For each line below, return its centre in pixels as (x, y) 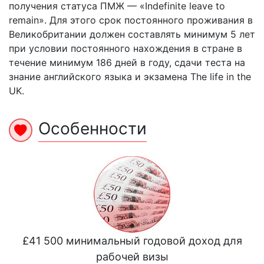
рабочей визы (132, 257)
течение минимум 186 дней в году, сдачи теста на (127, 62)
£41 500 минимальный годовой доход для (132, 241)
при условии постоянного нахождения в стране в (126, 48)
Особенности (93, 128)
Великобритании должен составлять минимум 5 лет (132, 34)
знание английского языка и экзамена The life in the (130, 77)
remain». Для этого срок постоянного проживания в (131, 20)
